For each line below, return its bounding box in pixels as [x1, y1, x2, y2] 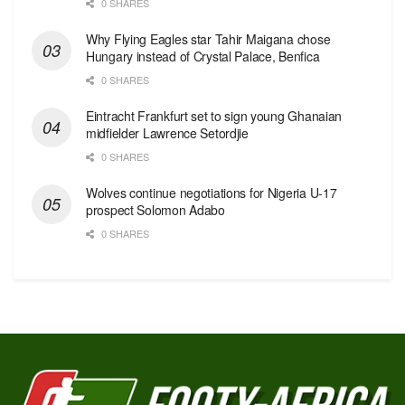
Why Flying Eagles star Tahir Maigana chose [86, 29, 331, 48]
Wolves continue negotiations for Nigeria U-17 [86, 183, 337, 202]
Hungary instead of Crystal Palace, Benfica [86, 46, 320, 65]
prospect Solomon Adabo [86, 200, 225, 219]
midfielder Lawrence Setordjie [86, 123, 249, 142]
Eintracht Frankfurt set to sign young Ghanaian [86, 106, 343, 125]
